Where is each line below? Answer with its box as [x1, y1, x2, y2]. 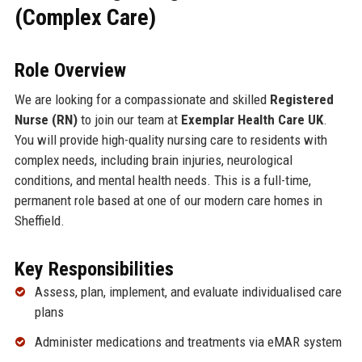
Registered [269, 90, 334, 107]
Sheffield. [14, 212, 65, 229]
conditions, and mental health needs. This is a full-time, [14, 171, 311, 188]
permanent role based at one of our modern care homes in [14, 192, 322, 208]
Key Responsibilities [14, 257, 174, 280]
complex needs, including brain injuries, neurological [14, 151, 293, 168]
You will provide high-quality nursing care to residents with [14, 131, 327, 148]
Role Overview [14, 58, 126, 82]
